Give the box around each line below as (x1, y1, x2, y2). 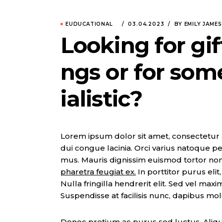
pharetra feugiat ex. (60, 167, 136, 176)
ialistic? (60, 85, 143, 112)
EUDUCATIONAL (65, 21, 113, 27)
